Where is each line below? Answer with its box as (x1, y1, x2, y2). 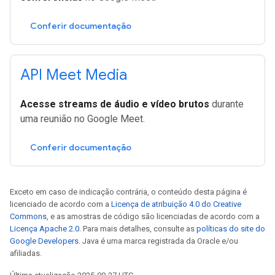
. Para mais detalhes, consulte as (79, 224, 196, 233)
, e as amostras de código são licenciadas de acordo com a (47, 212, 260, 221)
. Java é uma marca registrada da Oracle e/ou (79, 236, 238, 246)
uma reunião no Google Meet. (20, 113, 145, 125)
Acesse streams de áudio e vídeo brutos (20, 98, 209, 110)
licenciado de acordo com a (10, 199, 111, 209)
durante (209, 98, 244, 110)
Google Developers (10, 236, 79, 246)
